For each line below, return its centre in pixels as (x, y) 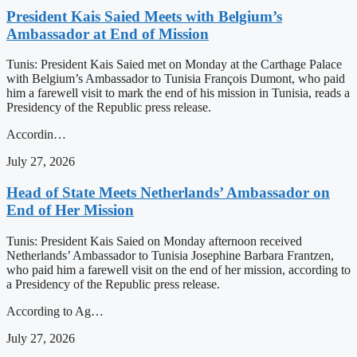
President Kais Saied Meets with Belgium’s (144, 16)
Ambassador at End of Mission (108, 33)
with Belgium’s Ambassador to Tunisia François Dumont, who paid (176, 79)
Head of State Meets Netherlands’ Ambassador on (168, 193)
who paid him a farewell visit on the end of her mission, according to (178, 269)
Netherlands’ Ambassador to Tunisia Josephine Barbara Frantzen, (170, 255)
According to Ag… (55, 311)
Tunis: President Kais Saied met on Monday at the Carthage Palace (174, 65)
